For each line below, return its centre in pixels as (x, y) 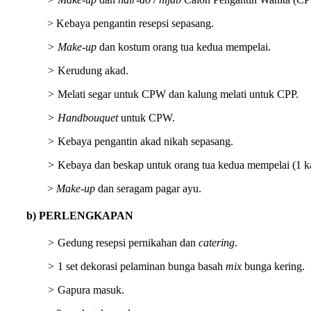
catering (217, 243)
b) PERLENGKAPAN (80, 216)
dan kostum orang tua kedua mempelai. (184, 47)
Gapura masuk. (91, 290)
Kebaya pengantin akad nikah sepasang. (145, 141)
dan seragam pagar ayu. (148, 188)
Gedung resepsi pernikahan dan (128, 243)
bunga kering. (273, 267)
